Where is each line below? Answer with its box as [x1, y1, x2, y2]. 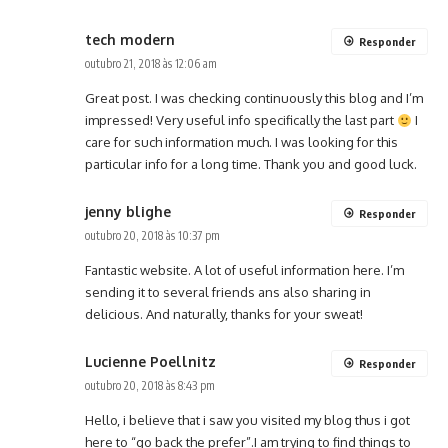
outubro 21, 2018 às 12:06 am [85, 56, 217, 72]
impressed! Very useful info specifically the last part [85, 112, 397, 129]
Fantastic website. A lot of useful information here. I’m [85, 262, 404, 279]
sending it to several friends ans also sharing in [85, 284, 371, 301]
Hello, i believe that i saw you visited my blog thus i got [85, 412, 410, 429]
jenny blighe [85, 203, 171, 221]
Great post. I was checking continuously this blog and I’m [85, 90, 423, 107]
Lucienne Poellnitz [85, 353, 216, 371]
